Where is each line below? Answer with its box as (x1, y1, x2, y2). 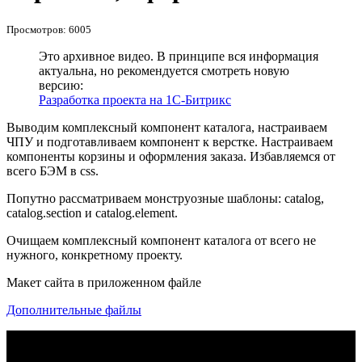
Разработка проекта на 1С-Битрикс (39, 92, 231, 107)
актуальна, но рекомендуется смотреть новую (39, 63, 289, 78)
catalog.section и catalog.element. (6, 205, 178, 220)
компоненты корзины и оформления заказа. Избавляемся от (6, 149, 335, 163)
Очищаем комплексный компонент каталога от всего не (6, 233, 316, 247)
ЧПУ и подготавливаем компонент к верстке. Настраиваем (6, 134, 333, 149)
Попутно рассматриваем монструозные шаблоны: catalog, (6, 191, 324, 205)
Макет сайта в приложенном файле (6, 275, 201, 289)
